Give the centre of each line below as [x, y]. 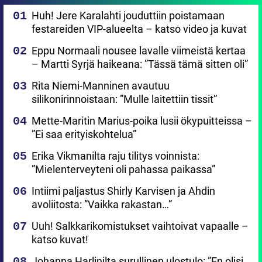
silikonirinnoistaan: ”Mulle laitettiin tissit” [124, 99]
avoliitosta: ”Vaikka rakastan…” [102, 205]
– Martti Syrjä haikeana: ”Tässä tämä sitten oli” [140, 64]
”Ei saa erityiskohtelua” [84, 135]
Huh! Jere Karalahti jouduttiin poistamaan [128, 16]
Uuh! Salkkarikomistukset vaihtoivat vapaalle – [140, 226]
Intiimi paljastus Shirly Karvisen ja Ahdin [123, 191]
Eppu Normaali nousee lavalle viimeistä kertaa [139, 51]
